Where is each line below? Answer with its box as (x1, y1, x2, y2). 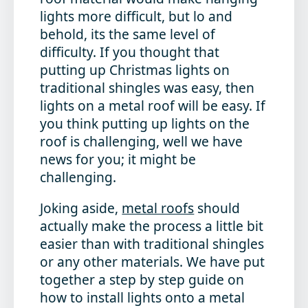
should (194, 198, 241, 217)
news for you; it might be (40, 149, 197, 168)
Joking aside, (40, 198, 122, 217)
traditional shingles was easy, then (40, 78, 255, 97)
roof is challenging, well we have (40, 131, 243, 151)
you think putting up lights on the (40, 113, 250, 133)
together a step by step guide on (40, 269, 245, 289)
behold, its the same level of (40, 24, 216, 43)
